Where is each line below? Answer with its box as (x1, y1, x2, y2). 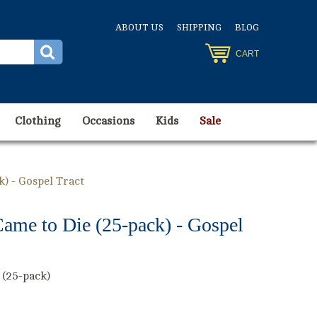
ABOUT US (115, 23, 163, 33)
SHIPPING (177, 23, 221, 33)
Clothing (15, 115, 61, 127)
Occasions (82, 115, 134, 127)
